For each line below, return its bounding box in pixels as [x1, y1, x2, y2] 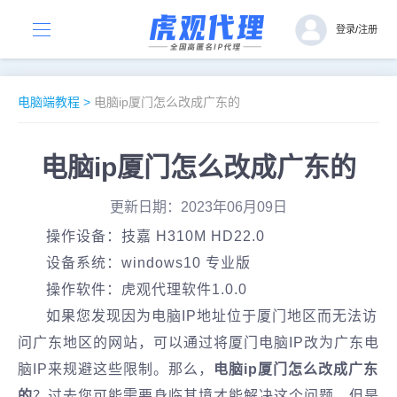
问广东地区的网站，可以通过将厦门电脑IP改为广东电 [18, 335, 379, 350]
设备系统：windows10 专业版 [46, 255, 251, 270]
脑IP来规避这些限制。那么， [18, 362, 214, 377]
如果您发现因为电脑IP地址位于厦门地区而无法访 [46, 308, 378, 323]
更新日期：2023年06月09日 [110, 199, 287, 214]
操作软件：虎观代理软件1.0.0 [46, 282, 247, 297]
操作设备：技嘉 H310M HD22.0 [46, 229, 265, 244]
